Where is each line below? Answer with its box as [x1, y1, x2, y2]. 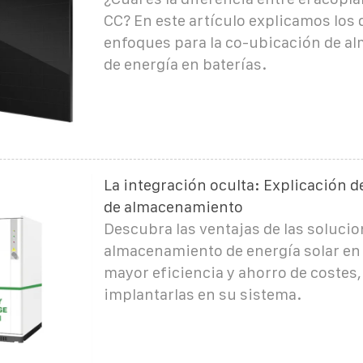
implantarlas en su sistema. [103, 285, 301, 303]
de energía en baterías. [103, 55, 267, 73]
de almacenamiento [103, 198, 243, 216]
